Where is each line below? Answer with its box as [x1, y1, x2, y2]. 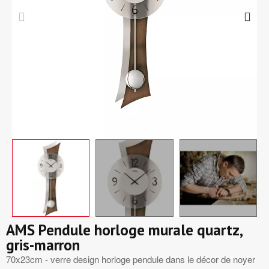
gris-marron [6, 235, 80, 255]
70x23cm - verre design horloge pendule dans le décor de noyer [6, 253, 255, 266]
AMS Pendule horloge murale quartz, [6, 220, 242, 240]
